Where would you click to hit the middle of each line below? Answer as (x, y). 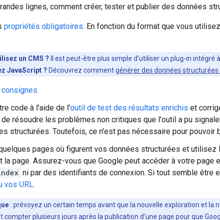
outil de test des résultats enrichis (129, 108)
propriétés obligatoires (43, 26)
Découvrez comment (81, 70)
